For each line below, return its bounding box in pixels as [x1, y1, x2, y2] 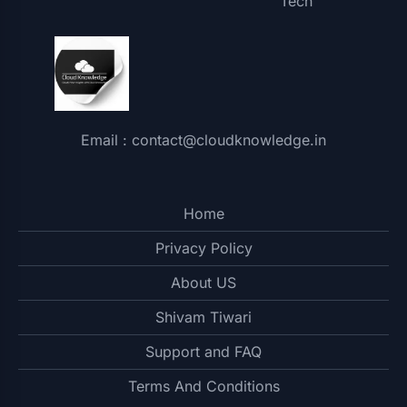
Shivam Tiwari [155, 308, 252, 327]
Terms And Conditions [127, 377, 280, 396]
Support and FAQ [145, 342, 262, 362]
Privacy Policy [154, 239, 253, 258]
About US [171, 273, 236, 293]
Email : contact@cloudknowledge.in [81, 131, 326, 150]
